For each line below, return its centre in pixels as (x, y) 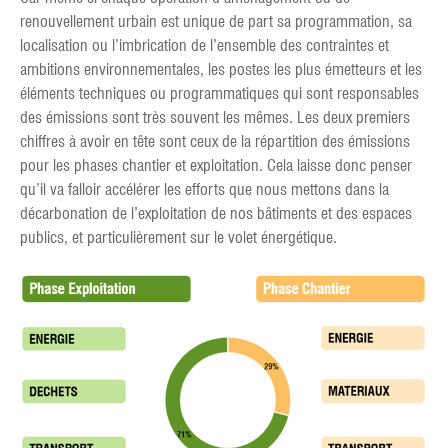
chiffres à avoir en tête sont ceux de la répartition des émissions (215, 141)
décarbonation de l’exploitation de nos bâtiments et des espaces (216, 213)
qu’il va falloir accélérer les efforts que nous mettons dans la (204, 189)
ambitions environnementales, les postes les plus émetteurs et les (221, 69)
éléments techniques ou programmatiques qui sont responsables (219, 93)
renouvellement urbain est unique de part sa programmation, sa (216, 21)
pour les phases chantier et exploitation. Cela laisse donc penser (216, 165)
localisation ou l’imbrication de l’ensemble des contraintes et (204, 45)
